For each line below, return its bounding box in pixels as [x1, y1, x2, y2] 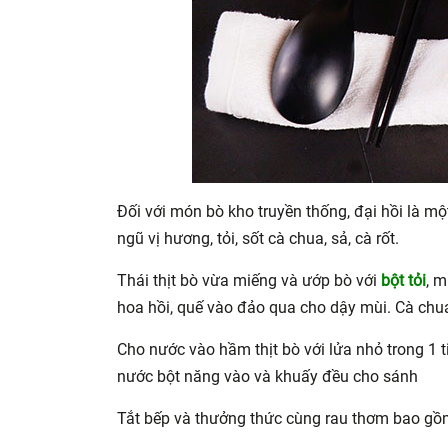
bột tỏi [381, 270, 426, 290]
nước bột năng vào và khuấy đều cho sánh [117, 366, 418, 386]
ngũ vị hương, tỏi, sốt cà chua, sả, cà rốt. [117, 228, 403, 248]
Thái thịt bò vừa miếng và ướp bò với [117, 270, 381, 290]
